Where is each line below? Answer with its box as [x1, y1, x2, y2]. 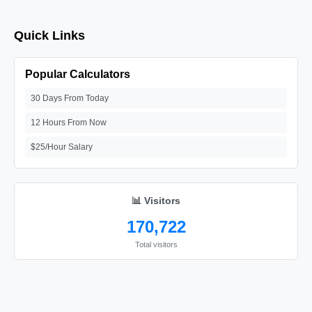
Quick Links [14, 29, 85, 42]
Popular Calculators [25, 68, 130, 80]
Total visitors [134, 240, 178, 249]
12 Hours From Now [31, 118, 107, 127]
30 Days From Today [31, 93, 109, 103]
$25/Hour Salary [31, 142, 93, 152]
